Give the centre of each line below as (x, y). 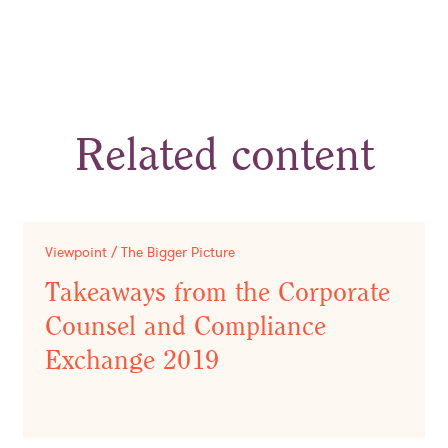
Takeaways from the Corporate (217, 293)
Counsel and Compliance (185, 327)
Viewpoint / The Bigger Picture (139, 252)
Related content (224, 156)
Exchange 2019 (131, 361)
